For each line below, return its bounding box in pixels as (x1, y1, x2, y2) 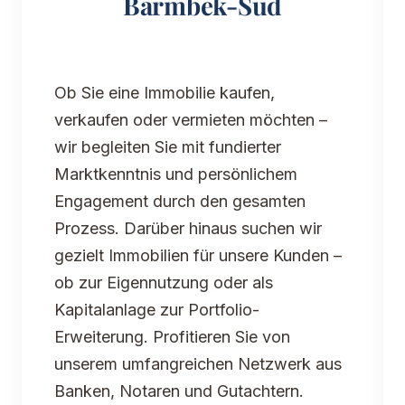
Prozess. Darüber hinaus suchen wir (54, 219, 322, 239)
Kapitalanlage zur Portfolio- (54, 300, 259, 320)
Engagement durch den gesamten (54, 192, 306, 212)
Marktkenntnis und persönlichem (54, 165, 297, 184)
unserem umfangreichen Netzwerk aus (54, 354, 342, 374)
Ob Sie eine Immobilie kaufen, (54, 83, 275, 103)
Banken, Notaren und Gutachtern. (54, 381, 304, 401)
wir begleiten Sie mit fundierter (54, 137, 281, 157)
